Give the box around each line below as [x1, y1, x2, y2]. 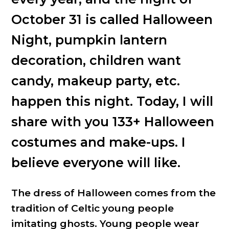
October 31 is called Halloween [11, 11, 213, 27]
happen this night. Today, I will [11, 93, 213, 109]
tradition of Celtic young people [11, 202, 174, 215]
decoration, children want [11, 52, 181, 68]
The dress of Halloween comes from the [11, 187, 216, 199]
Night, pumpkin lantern [11, 32, 167, 48]
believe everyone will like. [11, 154, 180, 170]
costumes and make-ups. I [11, 134, 186, 150]
